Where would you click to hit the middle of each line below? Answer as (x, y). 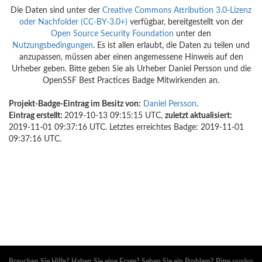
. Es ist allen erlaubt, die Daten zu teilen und (171, 46)
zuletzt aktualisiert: (199, 116)
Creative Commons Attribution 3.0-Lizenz (177, 11)
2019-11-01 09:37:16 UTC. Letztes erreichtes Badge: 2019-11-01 (126, 128)
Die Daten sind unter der (56, 11)
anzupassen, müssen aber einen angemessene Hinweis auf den (131, 58)
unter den (192, 34)
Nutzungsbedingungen (53, 46)
